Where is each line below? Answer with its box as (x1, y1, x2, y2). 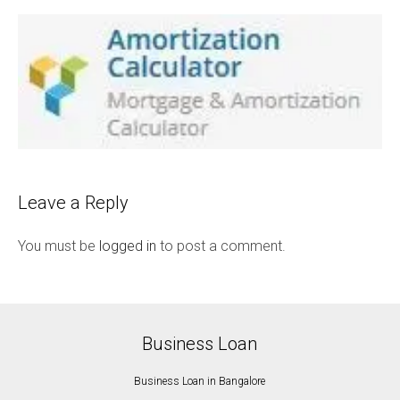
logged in (99, 237, 156, 255)
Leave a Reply (18, 192, 129, 214)
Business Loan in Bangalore (134, 375, 266, 388)
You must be (18, 237, 99, 255)
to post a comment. (156, 237, 286, 255)
